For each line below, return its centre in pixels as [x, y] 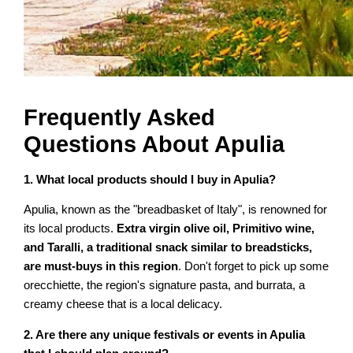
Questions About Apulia [154, 144]
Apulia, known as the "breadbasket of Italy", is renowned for [176, 210]
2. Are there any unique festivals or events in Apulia [165, 334]
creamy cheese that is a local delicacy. [123, 305]
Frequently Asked [120, 117]
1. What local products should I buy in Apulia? [150, 179]
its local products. [71, 229]
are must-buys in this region [101, 267]
